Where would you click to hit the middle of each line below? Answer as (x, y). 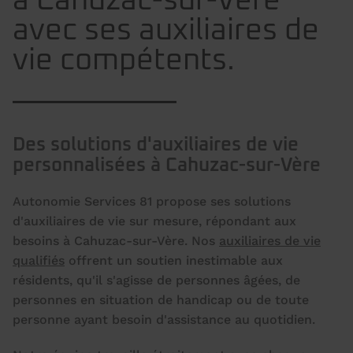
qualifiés (39, 261)
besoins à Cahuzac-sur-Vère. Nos (116, 241)
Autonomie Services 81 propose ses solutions (152, 202)
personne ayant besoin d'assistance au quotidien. (164, 320)
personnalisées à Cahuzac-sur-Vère (167, 166)
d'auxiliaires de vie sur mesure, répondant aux (154, 221)
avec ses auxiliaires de (166, 31)
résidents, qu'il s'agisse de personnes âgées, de (156, 281)
